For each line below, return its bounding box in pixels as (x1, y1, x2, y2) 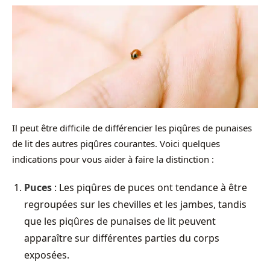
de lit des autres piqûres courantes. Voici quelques (12, 137, 220, 149)
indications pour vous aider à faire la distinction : (12, 152, 214, 165)
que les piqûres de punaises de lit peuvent (24, 214, 216, 228)
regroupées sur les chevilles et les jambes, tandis (24, 197, 246, 211)
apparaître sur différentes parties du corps (24, 231, 219, 245)
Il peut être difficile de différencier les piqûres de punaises (12, 121, 252, 134)
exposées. (24, 248, 69, 262)
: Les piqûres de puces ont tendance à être (52, 180, 247, 194)
